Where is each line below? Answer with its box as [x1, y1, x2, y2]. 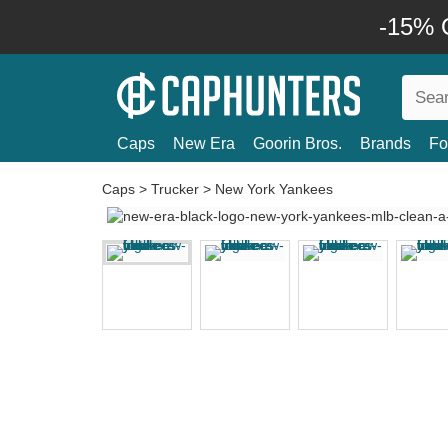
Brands [360, 135, 411, 152]
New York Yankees [215, 181, 333, 197]
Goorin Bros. [253, 135, 342, 152]
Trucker [151, 181, 199, 197]
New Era [173, 135, 235, 152]
